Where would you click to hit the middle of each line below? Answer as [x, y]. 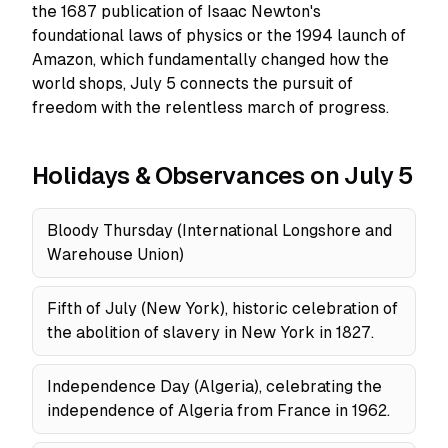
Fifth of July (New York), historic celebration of [222, 308]
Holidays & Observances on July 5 [223, 175]
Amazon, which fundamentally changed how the [210, 59]
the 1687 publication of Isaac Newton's [176, 11]
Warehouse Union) [115, 254]
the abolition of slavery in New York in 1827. [210, 332]
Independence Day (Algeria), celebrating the [214, 386]
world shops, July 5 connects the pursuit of [192, 83]
